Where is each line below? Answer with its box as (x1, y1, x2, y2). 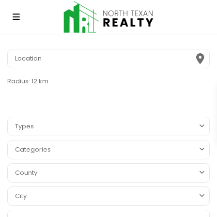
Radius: (7, 77, 31, 86)
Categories (15, 145, 51, 154)
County (15, 168, 37, 177)
